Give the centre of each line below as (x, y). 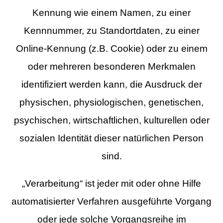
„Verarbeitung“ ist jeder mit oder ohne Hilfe (111, 183)
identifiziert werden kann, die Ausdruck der (111, 85)
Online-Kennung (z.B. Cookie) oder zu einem (111, 49)
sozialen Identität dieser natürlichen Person (111, 138)
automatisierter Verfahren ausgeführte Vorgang (111, 201)
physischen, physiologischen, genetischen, (111, 103)
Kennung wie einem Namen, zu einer (111, 13)
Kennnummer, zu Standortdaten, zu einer (111, 31)
